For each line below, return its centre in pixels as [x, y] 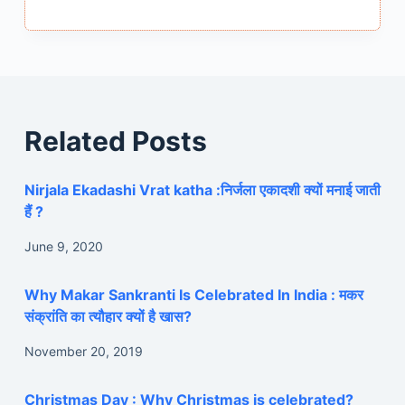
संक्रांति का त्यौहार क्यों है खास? [108, 316]
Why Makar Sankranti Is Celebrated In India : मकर [193, 294]
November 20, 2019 [83, 351]
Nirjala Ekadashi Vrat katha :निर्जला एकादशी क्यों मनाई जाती [202, 190]
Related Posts [115, 141]
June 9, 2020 [63, 246]
